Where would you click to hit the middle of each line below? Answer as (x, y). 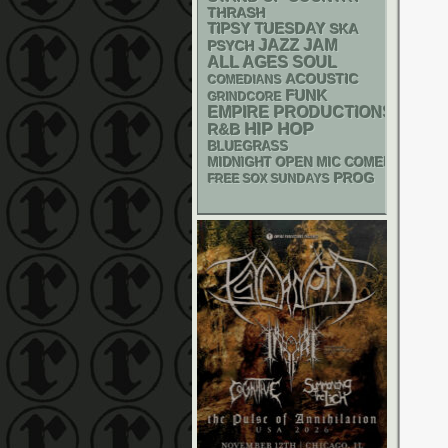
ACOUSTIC (322, 79)
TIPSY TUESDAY (267, 29)
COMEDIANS (245, 80)
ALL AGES (248, 62)
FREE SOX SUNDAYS (269, 179)
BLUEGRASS (248, 146)
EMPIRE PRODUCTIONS (301, 112)
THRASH (237, 13)
